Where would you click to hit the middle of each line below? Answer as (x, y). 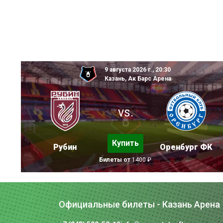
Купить (125, 143)
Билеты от (115, 160)
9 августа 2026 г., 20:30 (137, 69)
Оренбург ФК (186, 147)
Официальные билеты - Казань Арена (139, 204)
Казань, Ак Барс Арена (138, 78)
